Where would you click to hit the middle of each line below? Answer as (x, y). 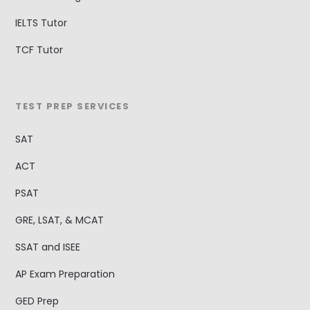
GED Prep (37, 301)
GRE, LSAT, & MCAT (60, 220)
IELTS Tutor (42, 22)
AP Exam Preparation (65, 274)
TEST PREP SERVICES (73, 106)
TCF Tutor (39, 49)
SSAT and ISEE (48, 247)
